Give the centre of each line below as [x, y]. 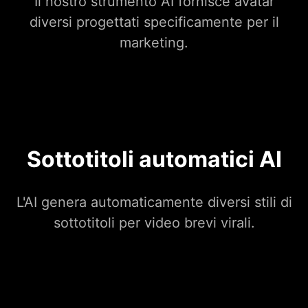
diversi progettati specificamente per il [154, 22]
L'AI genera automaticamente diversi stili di [154, 202]
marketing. [154, 43]
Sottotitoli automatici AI [154, 159]
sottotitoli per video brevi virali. [154, 223]
